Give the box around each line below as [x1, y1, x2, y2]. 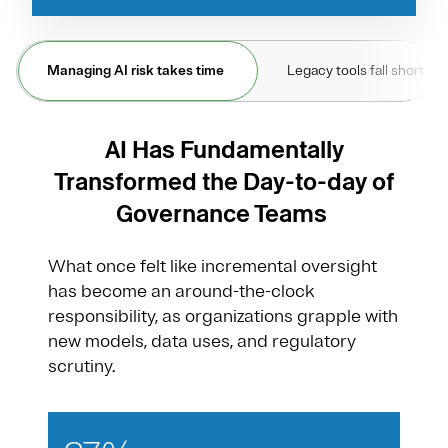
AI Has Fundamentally [104, 132, 344, 166]
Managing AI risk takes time [47, 61, 227, 79]
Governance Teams [116, 196, 332, 230]
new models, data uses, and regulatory [48, 329, 356, 352]
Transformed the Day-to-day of [54, 164, 394, 198]
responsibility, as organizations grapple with [48, 304, 398, 327]
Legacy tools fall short [287, 61, 427, 79]
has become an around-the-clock [48, 279, 314, 302]
